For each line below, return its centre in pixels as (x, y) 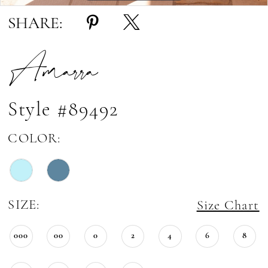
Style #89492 (63, 110)
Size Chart (228, 206)
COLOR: (34, 139)
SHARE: (35, 24)
